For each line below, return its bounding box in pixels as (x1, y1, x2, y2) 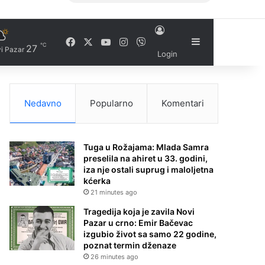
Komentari (161, 98, 204, 109)
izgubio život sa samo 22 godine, (83, 229, 217, 239)
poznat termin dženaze (83, 240, 177, 250)
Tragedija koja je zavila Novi (83, 206, 195, 216)
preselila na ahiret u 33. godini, (83, 153, 208, 163)
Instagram (127, 35, 172, 47)
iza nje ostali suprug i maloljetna (83, 164, 214, 174)
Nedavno (24, 98, 62, 109)
